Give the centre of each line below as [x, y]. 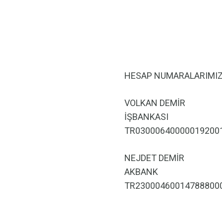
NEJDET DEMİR [154, 158]
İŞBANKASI [146, 117]
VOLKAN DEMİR [155, 103]
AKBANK [141, 172]
